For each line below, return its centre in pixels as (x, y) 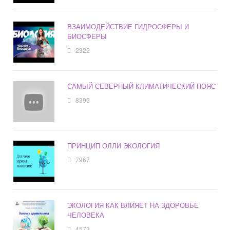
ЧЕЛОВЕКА (86, 215)
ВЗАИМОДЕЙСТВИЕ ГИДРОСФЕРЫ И (128, 27)
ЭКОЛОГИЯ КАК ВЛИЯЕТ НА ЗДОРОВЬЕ (133, 205)
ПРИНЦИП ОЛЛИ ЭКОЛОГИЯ (114, 146)
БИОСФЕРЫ (87, 36)
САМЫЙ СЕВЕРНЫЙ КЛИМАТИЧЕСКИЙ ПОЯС (142, 86)
